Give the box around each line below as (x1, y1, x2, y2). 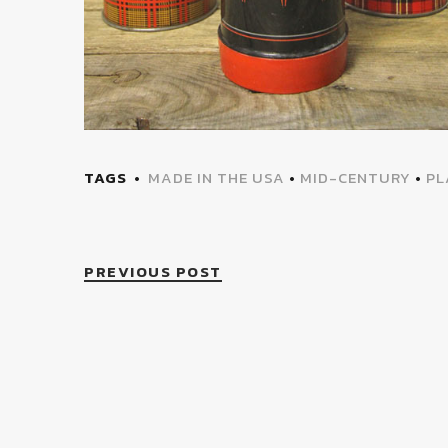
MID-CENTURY (300, 166, 411, 190)
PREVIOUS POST (84, 260, 222, 284)
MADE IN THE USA (148, 166, 285, 190)
